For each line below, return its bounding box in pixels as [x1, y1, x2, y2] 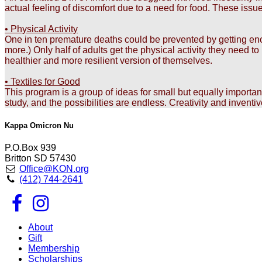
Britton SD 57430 [5, 153, 76, 164]
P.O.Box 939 [5, 143, 56, 153]
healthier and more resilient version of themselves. [5, 56, 212, 65]
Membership [28, 243, 80, 254]
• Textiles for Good [5, 77, 80, 87]
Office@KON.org [19, 164, 89, 174]
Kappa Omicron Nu [5, 121, 74, 130]
